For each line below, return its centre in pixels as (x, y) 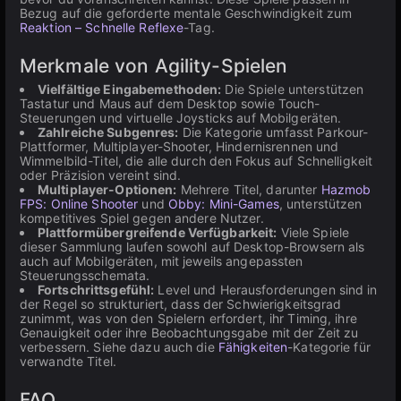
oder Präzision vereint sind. (101, 175)
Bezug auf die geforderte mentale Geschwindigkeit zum (186, 13)
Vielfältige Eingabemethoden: (130, 89)
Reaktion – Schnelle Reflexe (102, 27)
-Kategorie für (329, 347)
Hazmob (346, 189)
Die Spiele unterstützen (293, 89)
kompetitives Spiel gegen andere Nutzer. (142, 218)
